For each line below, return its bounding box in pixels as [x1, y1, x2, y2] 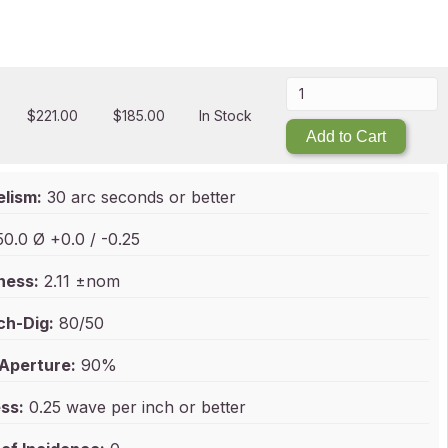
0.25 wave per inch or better [24, 397, 246, 417]
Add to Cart [305, 128, 386, 145]
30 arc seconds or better [42, 187, 236, 207]
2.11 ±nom [39, 271, 120, 291]
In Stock [199, 106, 253, 124]
